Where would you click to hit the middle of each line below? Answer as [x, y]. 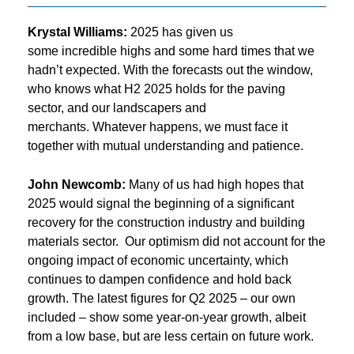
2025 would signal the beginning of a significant [161, 203]
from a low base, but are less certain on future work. [171, 336]
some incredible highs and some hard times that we [171, 51]
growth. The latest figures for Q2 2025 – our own [162, 298]
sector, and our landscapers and [117, 107]
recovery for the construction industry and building [166, 222]
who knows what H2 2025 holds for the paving [156, 88]
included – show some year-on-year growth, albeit [167, 317]
